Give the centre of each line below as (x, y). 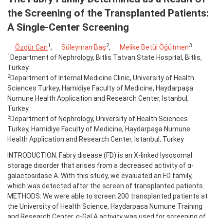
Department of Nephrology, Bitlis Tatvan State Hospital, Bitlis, (106, 58)
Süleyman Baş (84, 47)
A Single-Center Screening (68, 27)
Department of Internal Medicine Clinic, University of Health (102, 78)
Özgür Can (31, 47)
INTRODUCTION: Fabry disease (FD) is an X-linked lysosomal (100, 155)
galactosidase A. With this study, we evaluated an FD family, (100, 176)
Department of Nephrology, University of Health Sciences (99, 119)
